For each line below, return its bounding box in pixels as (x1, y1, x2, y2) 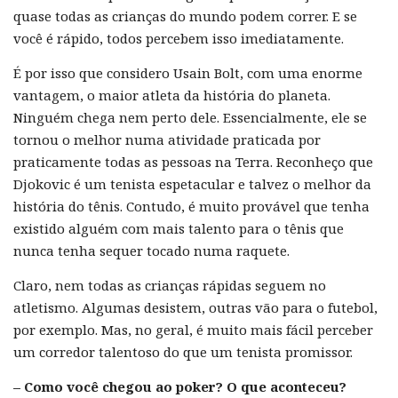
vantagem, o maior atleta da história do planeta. (13, 85, 330, 104)
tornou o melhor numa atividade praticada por (13, 130, 321, 148)
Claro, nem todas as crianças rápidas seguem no (13, 275, 326, 294)
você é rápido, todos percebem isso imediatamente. (13, 28, 344, 47)
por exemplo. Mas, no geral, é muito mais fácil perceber (13, 320, 373, 338)
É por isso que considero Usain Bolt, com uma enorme (13, 63, 362, 82)
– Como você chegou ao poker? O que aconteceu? (13, 377, 346, 395)
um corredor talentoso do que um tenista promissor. (13, 342, 353, 361)
